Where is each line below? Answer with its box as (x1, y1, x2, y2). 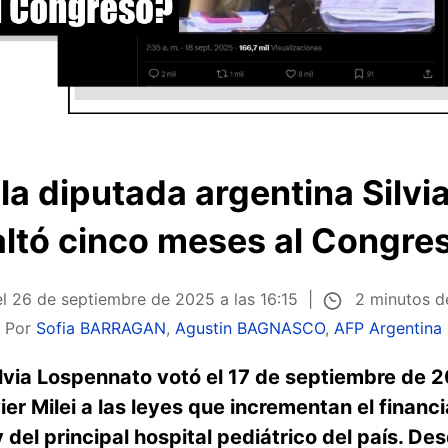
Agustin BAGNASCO (175, 317, 326, 338)
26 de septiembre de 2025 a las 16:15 (12, 289, 299, 310)
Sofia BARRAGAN (36, 317, 167, 338)
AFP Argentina (334, 317, 443, 338)
